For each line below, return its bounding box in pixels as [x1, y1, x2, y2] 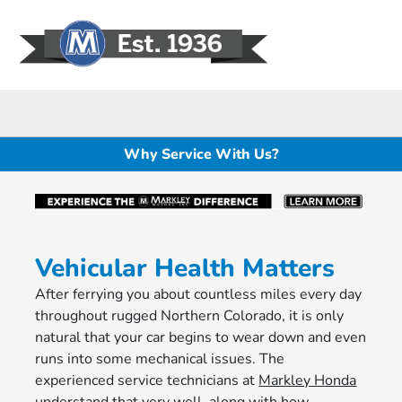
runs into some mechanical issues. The [35, 349, 285, 370]
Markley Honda [258, 371, 357, 391]
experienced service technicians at [35, 371, 259, 391]
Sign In [340, 51, 384, 72]
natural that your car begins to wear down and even [35, 328, 367, 348]
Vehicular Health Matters [35, 251, 336, 286]
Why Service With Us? [124, 144, 278, 164]
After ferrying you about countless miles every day [35, 284, 363, 305]
